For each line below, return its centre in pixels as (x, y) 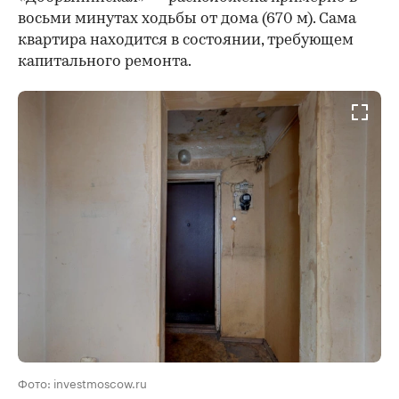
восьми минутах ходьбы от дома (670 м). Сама (187, 19)
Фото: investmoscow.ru (82, 383)
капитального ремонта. (105, 61)
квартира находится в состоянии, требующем (186, 40)
